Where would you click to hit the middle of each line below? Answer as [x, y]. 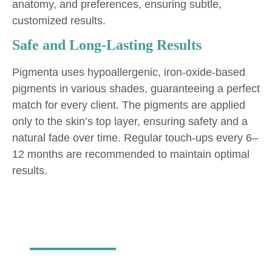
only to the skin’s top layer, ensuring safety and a [130, 122]
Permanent [191, 252]
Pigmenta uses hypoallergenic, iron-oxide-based [129, 73]
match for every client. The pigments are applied [129, 105]
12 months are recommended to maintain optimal [131, 155]
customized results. [59, 20]
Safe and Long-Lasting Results [107, 45]
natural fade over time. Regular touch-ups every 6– [135, 138]
